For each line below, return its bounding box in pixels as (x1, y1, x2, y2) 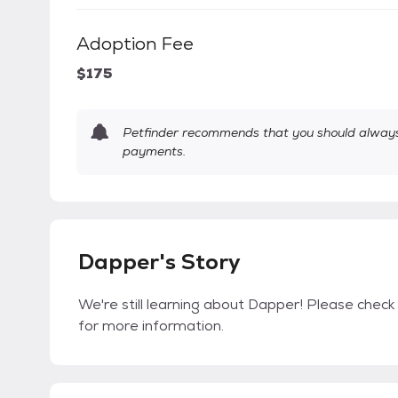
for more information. (78, 316, 224, 336)
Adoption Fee (76, 32, 194, 56)
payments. (123, 143, 186, 160)
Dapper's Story (78, 248, 241, 276)
